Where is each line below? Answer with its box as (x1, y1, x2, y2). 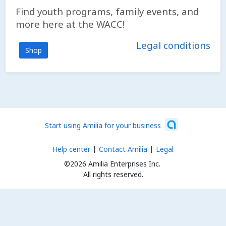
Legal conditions (136, 39, 210, 51)
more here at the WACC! (16, 18, 125, 30)
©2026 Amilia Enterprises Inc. (64, 159, 160, 168)
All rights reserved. (83, 169, 143, 179)
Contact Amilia (99, 144, 147, 154)
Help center (52, 144, 90, 154)
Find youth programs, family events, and (16, 5, 199, 18)
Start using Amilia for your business (45, 120, 161, 130)
